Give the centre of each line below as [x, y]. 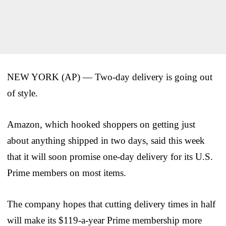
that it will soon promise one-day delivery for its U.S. [110, 156]
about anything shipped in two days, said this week [106, 140]
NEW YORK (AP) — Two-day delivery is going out [110, 77]
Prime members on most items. [67, 173]
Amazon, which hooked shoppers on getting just [101, 124]
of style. [22, 93]
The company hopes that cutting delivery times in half [111, 204]
